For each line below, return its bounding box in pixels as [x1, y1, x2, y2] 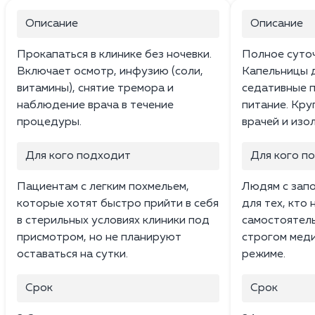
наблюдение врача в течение [17, 99, 174, 111]
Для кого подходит [25, 150, 131, 162]
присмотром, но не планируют [17, 231, 181, 243]
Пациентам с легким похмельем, [17, 181, 189, 193]
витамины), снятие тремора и [17, 82, 174, 94]
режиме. [242, 248, 285, 260]
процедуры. [17, 116, 82, 128]
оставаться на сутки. [17, 248, 128, 260]
